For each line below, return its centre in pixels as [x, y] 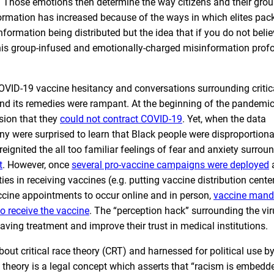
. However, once [37, 165]
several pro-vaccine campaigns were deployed [170, 165]
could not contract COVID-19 [121, 119]
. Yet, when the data [224, 119]
